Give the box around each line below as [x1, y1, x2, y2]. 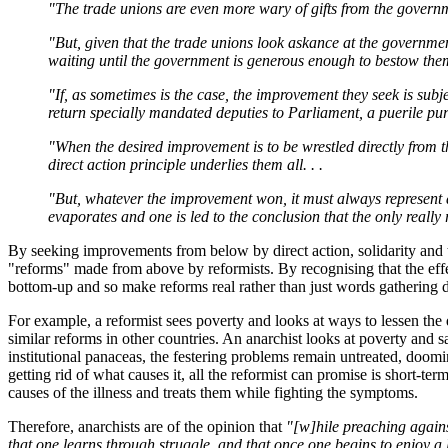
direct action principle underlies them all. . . [48, 156, 323, 174]
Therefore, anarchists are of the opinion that [8, 418, 286, 436]
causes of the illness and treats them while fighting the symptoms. [8, 384, 418, 402]
